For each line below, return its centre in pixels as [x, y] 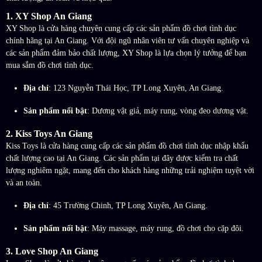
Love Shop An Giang [57, 251]
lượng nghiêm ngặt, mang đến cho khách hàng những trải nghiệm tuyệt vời [130, 171]
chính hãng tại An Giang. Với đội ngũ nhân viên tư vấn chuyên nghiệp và [127, 41]
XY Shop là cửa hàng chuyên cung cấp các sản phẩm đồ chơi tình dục [121, 29]
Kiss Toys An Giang [54, 134]
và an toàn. [24, 183]
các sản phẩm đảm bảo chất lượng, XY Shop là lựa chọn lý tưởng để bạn [126, 53]
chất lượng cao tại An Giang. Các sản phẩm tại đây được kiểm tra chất [122, 158]
